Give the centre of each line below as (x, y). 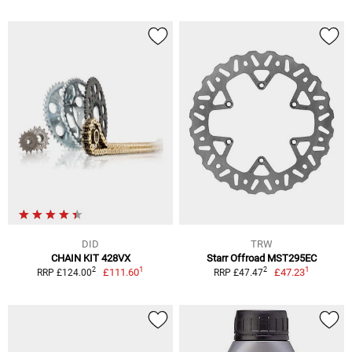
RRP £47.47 (238, 272)
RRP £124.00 (64, 272)
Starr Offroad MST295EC (262, 258)
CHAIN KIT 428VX (90, 258)
